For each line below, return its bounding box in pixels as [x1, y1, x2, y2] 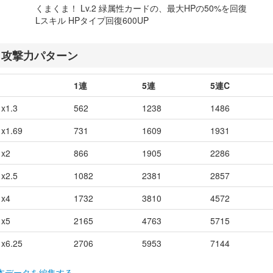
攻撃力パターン [1, 48, 78, 63]
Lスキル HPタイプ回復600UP [35, 14, 149, 26]
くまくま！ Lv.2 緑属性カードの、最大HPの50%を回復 [35, 2, 247, 14]
